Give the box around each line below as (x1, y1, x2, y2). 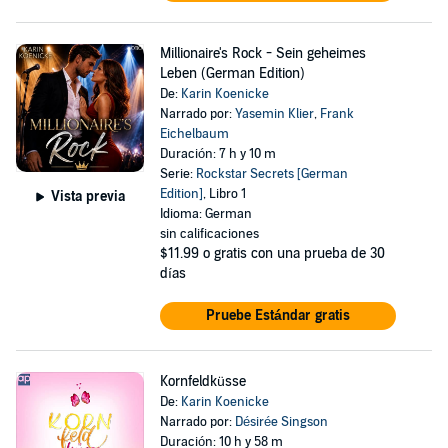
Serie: (159, 166, 196, 182)
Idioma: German (159, 206, 252, 222)
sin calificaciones (159, 226, 259, 242)
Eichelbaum (159, 126, 229, 142)
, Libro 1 (202, 186, 246, 202)
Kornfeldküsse (159, 373, 246, 390)
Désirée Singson (234, 414, 328, 430)
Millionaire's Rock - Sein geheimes (159, 45, 366, 62)
